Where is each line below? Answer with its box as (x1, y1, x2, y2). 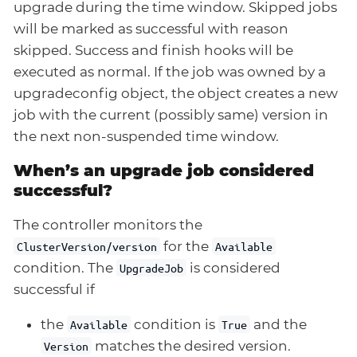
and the (250, 316, 308, 332)
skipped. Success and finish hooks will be (14, 41, 293, 58)
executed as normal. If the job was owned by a (14, 63, 326, 80)
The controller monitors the (14, 216, 202, 233)
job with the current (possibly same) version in (14, 106, 328, 123)
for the (160, 237, 213, 254)
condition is (131, 316, 219, 332)
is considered (186, 259, 281, 276)
